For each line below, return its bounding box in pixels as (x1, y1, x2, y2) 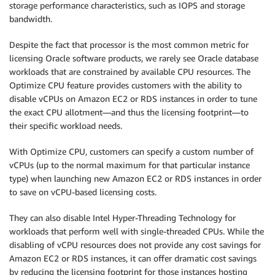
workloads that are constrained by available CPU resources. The (9, 66, 250, 77)
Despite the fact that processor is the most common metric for (9, 39, 249, 50)
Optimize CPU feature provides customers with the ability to (9, 79, 242, 90)
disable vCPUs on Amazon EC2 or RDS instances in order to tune (9, 93, 257, 104)
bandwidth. (9, 13, 52, 24)
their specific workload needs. (9, 120, 122, 131)
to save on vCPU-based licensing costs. (9, 186, 157, 197)
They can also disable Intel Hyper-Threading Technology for (9, 212, 236, 223)
